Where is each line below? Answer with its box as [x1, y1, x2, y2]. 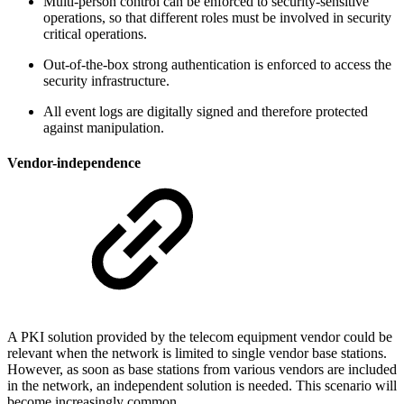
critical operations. [43, 25, 147, 41]
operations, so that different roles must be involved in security [43, 9, 391, 25]
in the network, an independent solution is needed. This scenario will [7, 378, 397, 394]
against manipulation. [43, 119, 164, 135]
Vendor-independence [7, 154, 141, 170]
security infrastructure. [43, 72, 170, 88]
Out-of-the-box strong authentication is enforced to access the [43, 56, 391, 72]
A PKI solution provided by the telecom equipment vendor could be [7, 329, 392, 345]
